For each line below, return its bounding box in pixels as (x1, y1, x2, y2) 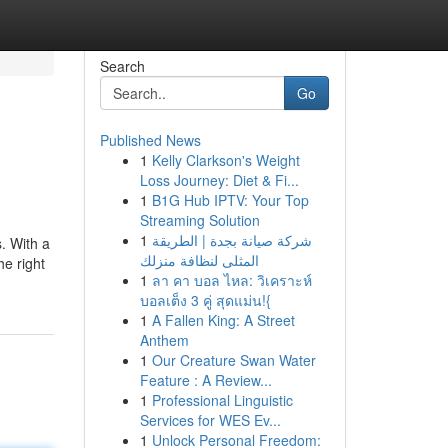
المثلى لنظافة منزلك (139, 250, 259, 270)
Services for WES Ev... (139, 410, 281, 430)
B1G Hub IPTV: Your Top (151, 190, 309, 210)
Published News (99, 130, 201, 150)
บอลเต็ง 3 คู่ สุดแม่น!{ (139, 290, 271, 310)
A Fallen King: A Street (151, 310, 295, 330)
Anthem (139, 330, 189, 350)
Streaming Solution (139, 210, 260, 230)
